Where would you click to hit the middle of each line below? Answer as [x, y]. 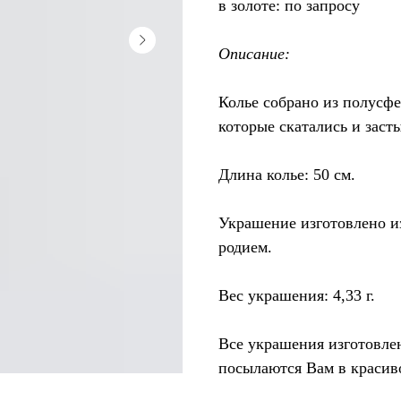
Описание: [254, 54]
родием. [245, 247]
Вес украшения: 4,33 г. [297, 295]
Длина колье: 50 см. [287, 175]
